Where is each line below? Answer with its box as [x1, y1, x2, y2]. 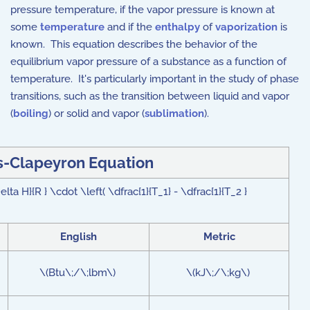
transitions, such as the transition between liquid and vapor [10, 90, 289, 102]
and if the [104, 21, 155, 33]
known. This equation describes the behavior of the [10, 38, 257, 51]
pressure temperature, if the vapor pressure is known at [10, 3, 275, 16]
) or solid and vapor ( [48, 107, 145, 120]
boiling [13, 107, 48, 120]
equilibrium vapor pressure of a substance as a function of [10, 55, 286, 68]
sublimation [145, 107, 204, 120]
